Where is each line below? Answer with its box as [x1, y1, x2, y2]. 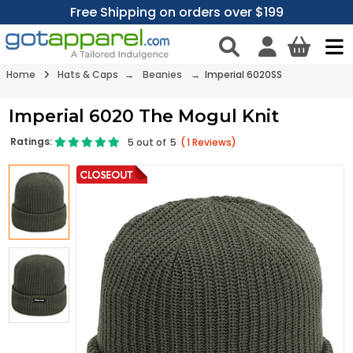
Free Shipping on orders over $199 [69, 3, 284, 21]
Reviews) [190, 136, 237, 150]
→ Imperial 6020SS [188, 68, 282, 82]
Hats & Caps [58, 68, 118, 82]
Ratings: [10, 135, 55, 149]
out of [134, 136, 169, 150]
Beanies [143, 68, 182, 82]
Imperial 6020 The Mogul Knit [9, 106, 280, 128]
